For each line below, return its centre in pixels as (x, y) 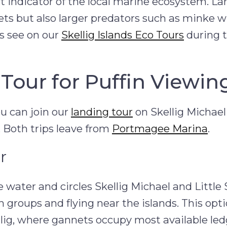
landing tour (102, 112)
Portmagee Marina (160, 128)
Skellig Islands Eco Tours (123, 34)
